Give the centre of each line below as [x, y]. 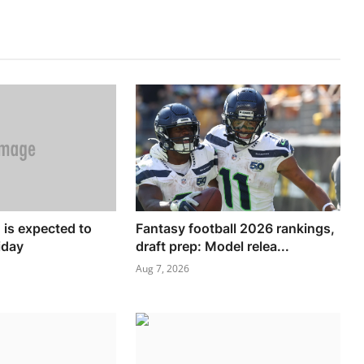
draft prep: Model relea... [213, 246]
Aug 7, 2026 [163, 268]
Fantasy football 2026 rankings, [236, 228]
